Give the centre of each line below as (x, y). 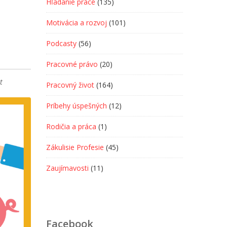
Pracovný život (70, 85)
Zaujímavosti (67, 168)
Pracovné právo (72, 64)
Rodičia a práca (71, 126)
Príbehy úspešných (77, 106)
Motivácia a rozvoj (77, 23)
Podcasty (61, 43)
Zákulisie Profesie (75, 147)
